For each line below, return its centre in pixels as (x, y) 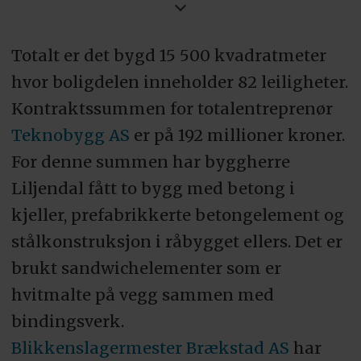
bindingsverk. (67, 322)
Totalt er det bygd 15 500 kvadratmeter (168, 56)
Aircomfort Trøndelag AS (127, 82)
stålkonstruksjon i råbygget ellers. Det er (176, 242)
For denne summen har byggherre (150, 162)
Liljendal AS (76, 162)
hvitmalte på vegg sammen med (142, 295)
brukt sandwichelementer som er (146, 268)
